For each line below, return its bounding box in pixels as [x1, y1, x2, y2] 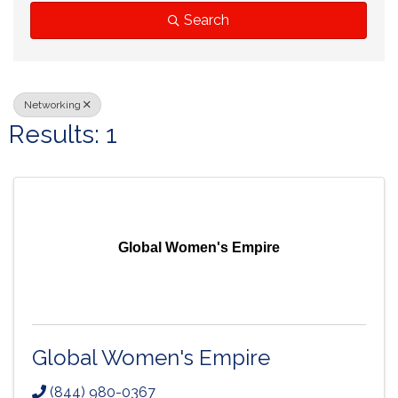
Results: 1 [9, 120, 117, 149]
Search [184, 12, 229, 28]
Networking [24, 99, 81, 111]
